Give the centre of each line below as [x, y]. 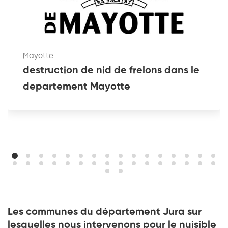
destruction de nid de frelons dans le [111, 71]
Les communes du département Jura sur [105, 212]
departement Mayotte [77, 87]
